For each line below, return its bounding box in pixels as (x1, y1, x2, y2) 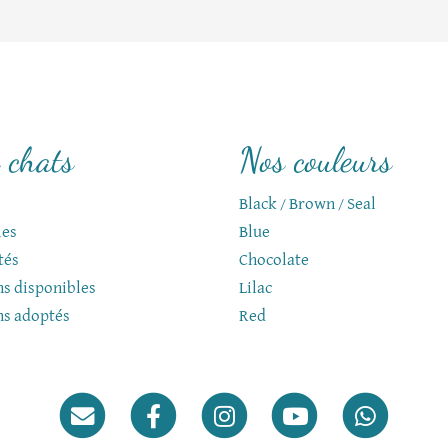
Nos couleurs (239, 139, 392, 181)
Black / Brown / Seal (239, 196, 376, 213)
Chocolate (239, 252, 309, 269)
